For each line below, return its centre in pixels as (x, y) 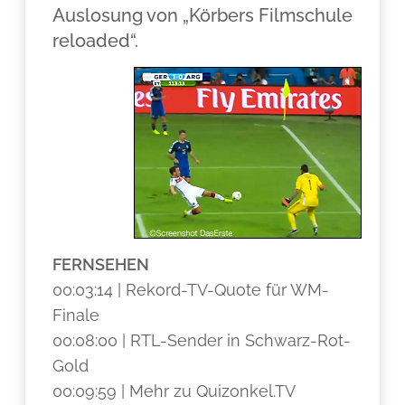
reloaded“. (96, 41)
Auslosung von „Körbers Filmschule (203, 15)
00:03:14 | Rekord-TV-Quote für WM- (191, 290)
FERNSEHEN (101, 264)
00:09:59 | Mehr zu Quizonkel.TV (174, 391)
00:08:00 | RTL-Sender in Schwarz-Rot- (202, 340)
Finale (76, 315)
